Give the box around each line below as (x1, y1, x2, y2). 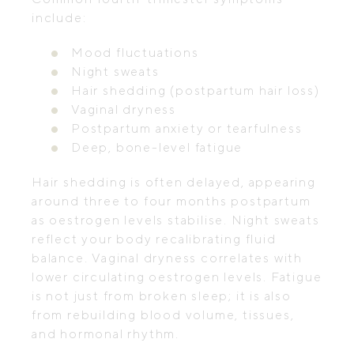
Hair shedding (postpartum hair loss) (71, 83, 320, 98)
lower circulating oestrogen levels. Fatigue (32, 269, 322, 284)
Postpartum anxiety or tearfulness (71, 121, 303, 136)
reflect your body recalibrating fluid (32, 232, 277, 247)
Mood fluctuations (71, 45, 199, 60)
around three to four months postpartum (32, 194, 311, 209)
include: (32, 10, 87, 25)
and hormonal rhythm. (32, 326, 180, 341)
